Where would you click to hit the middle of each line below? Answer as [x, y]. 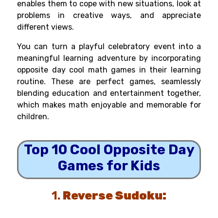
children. [33, 117]
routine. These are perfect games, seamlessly [109, 82]
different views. [45, 27]
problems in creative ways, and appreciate [109, 16]
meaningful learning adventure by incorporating [109, 58]
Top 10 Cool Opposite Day [109, 150]
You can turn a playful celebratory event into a [109, 47]
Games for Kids [109, 166]
